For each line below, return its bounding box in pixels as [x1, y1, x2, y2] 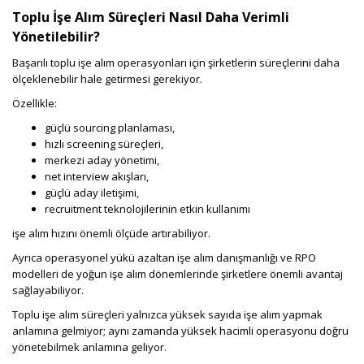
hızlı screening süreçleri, [45, 136, 163, 152]
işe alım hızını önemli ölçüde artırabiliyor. [12, 226, 210, 241]
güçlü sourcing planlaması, [45, 120, 175, 136]
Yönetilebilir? [12, 28, 100, 46]
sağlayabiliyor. [12, 283, 84, 298]
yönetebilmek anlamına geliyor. [12, 340, 167, 355]
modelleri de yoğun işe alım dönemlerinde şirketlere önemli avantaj [12, 266, 343, 282]
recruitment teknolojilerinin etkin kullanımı [45, 201, 250, 217]
